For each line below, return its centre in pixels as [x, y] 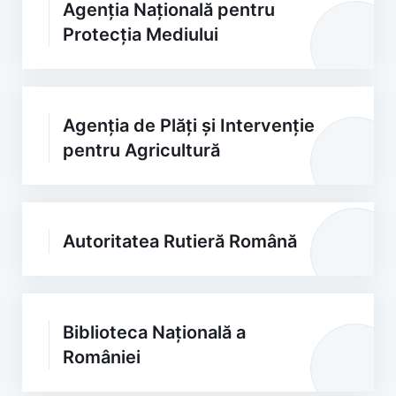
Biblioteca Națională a [154, 332]
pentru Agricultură [141, 150]
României [102, 357]
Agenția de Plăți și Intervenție [189, 126]
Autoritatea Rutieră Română [180, 241]
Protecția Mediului [141, 34]
